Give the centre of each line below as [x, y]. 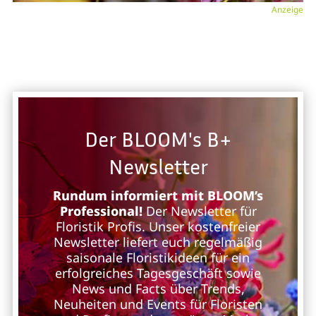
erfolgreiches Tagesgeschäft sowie [158, 273]
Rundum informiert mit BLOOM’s [158, 195]
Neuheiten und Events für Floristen [158, 304]
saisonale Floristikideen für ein [158, 257]
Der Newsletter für [199, 211]
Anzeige [288, 9]
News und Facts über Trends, [158, 288]
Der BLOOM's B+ [158, 139]
